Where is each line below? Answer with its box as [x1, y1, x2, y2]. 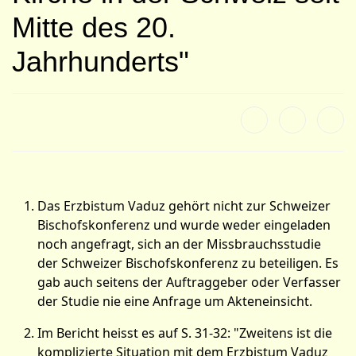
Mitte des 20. [12, 11, 176, 44]
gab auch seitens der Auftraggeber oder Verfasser [37, 273, 341, 291]
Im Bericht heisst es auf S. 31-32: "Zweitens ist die [37, 324, 332, 342]
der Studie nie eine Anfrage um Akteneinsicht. [37, 292, 315, 310]
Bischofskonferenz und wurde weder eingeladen [37, 216, 331, 234]
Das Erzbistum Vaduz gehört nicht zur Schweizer [37, 197, 331, 215]
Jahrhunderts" [12, 45, 189, 78]
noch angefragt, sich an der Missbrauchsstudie [37, 235, 321, 253]
